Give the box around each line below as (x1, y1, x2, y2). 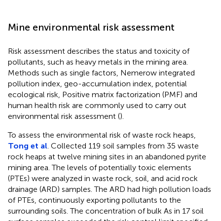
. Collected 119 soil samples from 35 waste (47, 141, 199, 150)
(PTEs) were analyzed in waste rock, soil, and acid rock (8, 173, 198, 183)
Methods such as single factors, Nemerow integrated (8, 68, 195, 77)
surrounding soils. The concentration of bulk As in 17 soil (8, 206, 204, 216)
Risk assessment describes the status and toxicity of (8, 46, 189, 56)
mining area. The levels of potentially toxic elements (8, 162, 191, 172)
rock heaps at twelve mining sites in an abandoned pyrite (8, 151, 206, 161)
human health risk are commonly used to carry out (8, 100, 186, 110)
